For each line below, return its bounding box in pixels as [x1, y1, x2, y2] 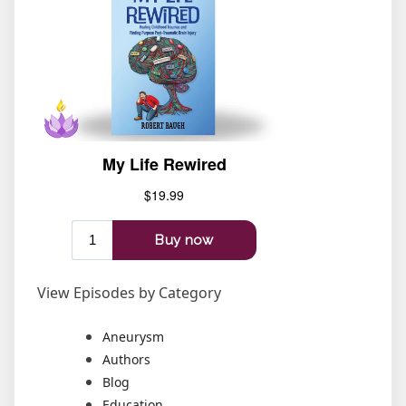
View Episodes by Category [37, 282, 221, 303]
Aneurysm [102, 327, 164, 345]
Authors [102, 350, 150, 368]
